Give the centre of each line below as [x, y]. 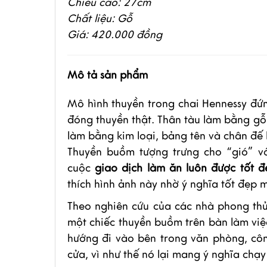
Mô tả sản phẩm [108, 75]
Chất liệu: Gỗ [100, 18]
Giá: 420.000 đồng [115, 35]
